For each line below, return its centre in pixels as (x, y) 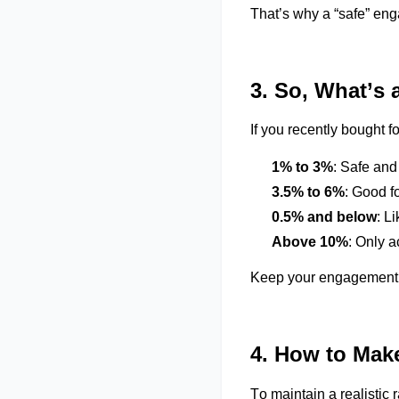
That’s (270, 13)
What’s (350, 90)
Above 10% (310, 242)
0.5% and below (324, 217)
